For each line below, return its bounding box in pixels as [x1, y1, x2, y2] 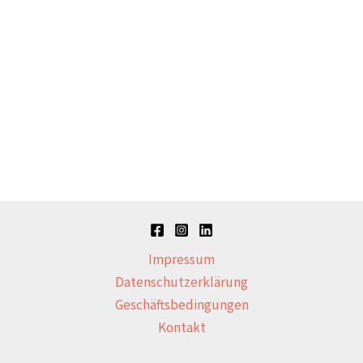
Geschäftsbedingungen [114, 296, 249, 314]
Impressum [148, 250, 215, 269]
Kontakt [157, 318, 206, 337]
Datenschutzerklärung [115, 273, 248, 292]
